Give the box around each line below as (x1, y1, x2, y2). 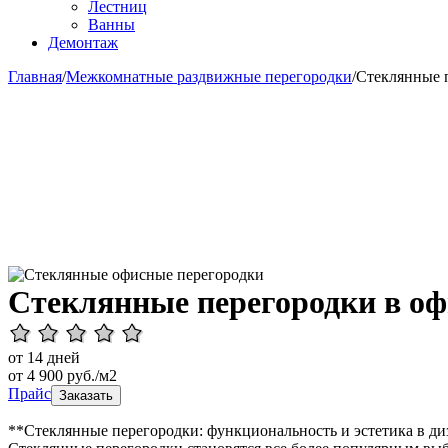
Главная (8, 68, 62, 85)
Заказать (59, 388, 113, 403)
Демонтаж (48, 34, 118, 51)
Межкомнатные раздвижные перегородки (66, 68, 352, 85)
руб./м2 (63, 367, 117, 384)
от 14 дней (8, 349, 80, 366)
